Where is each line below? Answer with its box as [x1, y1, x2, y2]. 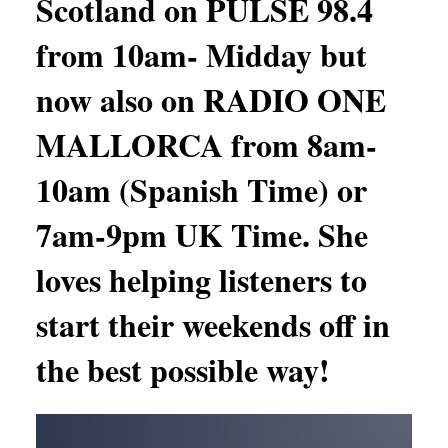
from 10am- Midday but [36, 30, 367, 78]
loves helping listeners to [36, 255, 367, 303]
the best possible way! [36, 345, 330, 393]
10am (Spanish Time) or [36, 165, 367, 213]
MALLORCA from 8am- [36, 120, 377, 168]
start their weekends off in [36, 300, 390, 348]
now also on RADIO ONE [36, 75, 386, 123]
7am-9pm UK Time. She [36, 210, 368, 258]
